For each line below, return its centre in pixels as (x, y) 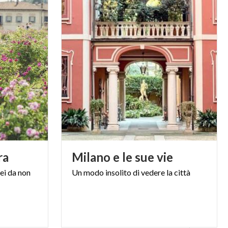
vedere (153, 172)
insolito (118, 172)
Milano (91, 157)
